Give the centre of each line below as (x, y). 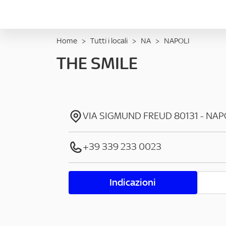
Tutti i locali (109, 41)
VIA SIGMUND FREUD (127, 116)
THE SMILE (97, 63)
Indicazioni (133, 182)
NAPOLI (177, 41)
